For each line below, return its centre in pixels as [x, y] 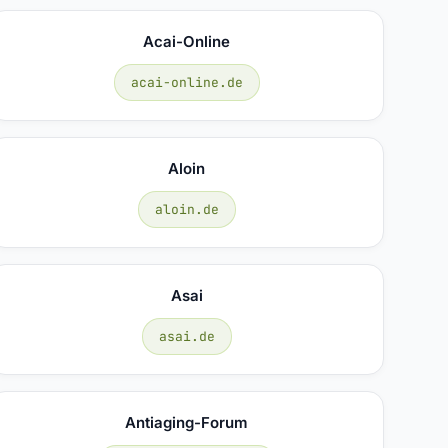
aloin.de [186, 209]
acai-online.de [186, 82]
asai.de [186, 336]
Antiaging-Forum [187, 422]
